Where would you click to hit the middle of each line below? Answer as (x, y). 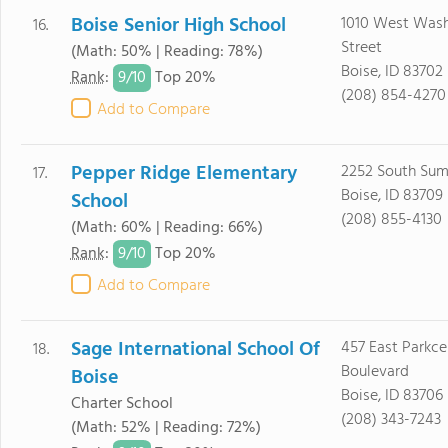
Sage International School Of (195, 350)
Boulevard (374, 372)
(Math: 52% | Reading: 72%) (165, 428)
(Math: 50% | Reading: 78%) (166, 52)
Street (361, 48)
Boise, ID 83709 (391, 196)
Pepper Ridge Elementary (183, 174)
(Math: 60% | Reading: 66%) (166, 228)
